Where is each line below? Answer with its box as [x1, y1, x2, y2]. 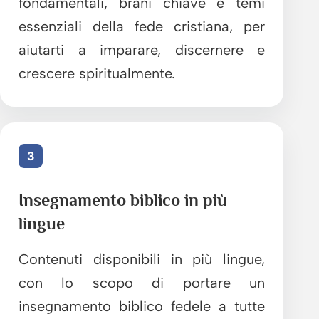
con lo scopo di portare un [19, 273, 265, 291]
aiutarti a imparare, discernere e [19, 41, 265, 58]
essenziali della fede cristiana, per [19, 17, 265, 35]
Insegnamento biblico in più [19, 189, 227, 209]
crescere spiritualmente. [19, 64, 175, 82]
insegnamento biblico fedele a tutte [19, 297, 265, 315]
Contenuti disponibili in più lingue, [19, 250, 265, 268]
